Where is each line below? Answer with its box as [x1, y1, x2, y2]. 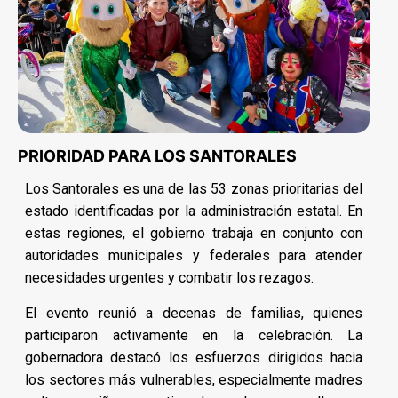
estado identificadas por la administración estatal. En [25, 203, 363, 220]
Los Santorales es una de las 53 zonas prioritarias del [25, 180, 363, 198]
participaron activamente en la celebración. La [25, 327, 363, 345]
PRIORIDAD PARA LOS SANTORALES [18, 147, 297, 166]
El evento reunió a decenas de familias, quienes [25, 305, 363, 322]
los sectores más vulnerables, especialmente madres [25, 371, 363, 389]
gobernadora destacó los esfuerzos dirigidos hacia [25, 349, 363, 367]
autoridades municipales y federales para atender [25, 247, 363, 265]
